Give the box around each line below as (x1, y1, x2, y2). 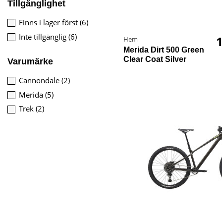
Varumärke (7, 56, 53, 67)
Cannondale (19, 75, 61, 85)
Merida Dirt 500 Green (123, 45, 204, 54)
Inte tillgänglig (19, 31, 68, 42)
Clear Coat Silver (123, 55, 186, 63)
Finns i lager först (19, 17, 80, 27)
